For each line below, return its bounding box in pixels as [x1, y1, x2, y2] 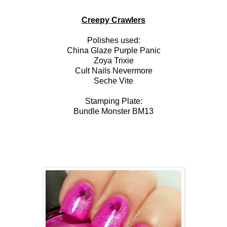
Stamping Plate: [85, 97, 142, 106]
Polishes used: [87, 36, 140, 45]
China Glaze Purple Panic [66, 46, 161, 55]
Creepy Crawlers [82, 16, 145, 25]
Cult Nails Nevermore [74, 66, 153, 75]
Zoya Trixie [93, 56, 134, 65]
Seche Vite [94, 77, 133, 86]
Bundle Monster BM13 [73, 107, 154, 116]
